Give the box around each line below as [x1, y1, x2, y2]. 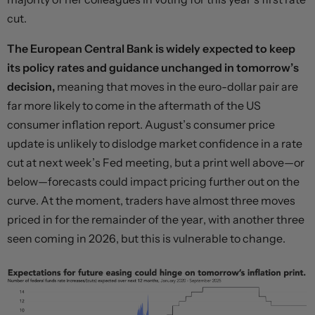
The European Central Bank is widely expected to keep [7, 41, 295, 56]
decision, [7, 79, 55, 94]
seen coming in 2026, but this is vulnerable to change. [7, 231, 285, 246]
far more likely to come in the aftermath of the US [7, 98, 261, 113]
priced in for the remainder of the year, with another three [7, 212, 304, 227]
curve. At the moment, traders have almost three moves [7, 193, 295, 208]
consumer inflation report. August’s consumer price [7, 117, 275, 132]
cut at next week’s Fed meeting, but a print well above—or [7, 155, 304, 170]
